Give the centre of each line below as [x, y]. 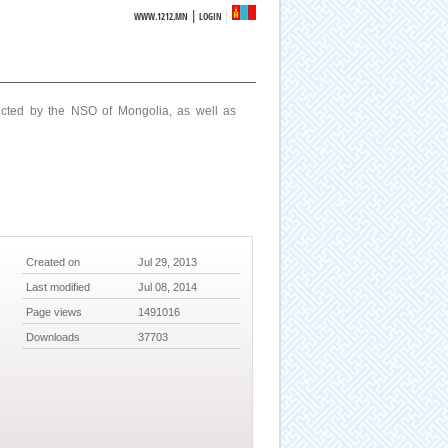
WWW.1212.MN [161, 16]
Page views [54, 312]
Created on [53, 262]
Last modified [58, 287]
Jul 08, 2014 [168, 287]
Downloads [53, 337]
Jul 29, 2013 [168, 262]
